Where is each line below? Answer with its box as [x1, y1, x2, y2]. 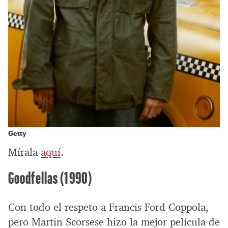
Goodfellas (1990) [8, 168, 93, 187]
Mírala [8, 146, 41, 159]
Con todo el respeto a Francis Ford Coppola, [8, 201, 209, 214]
